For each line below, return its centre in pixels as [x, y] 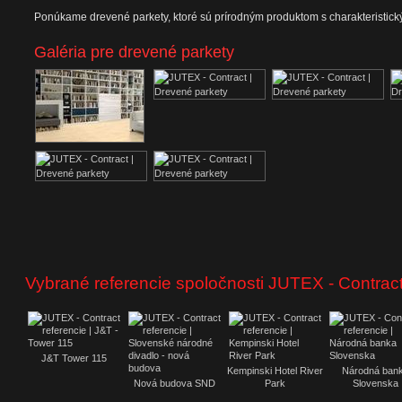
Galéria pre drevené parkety [134, 52]
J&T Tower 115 [74, 358]
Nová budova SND [175, 383]
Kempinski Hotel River [275, 371]
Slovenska [376, 383]
